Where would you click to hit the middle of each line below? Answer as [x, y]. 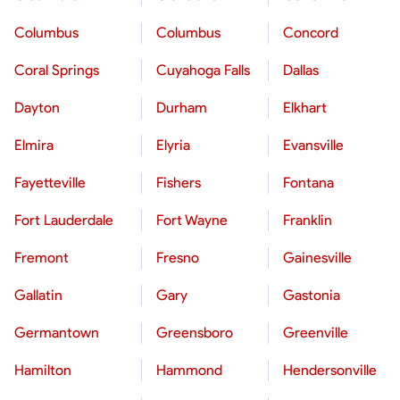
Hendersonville [330, 370]
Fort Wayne [192, 220]
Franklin [308, 220]
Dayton [37, 108]
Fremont [42, 258]
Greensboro [195, 333]
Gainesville [317, 258]
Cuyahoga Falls [203, 70]
